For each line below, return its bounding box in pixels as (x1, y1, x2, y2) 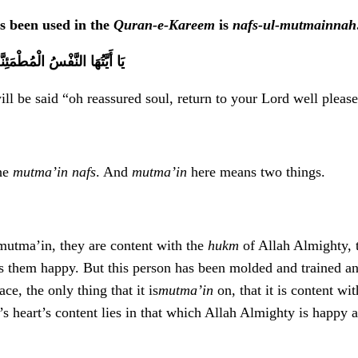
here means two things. (187, 164, 325, 181)
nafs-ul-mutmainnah (233, 17, 356, 34)
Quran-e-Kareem (113, 17, 215, 34)
